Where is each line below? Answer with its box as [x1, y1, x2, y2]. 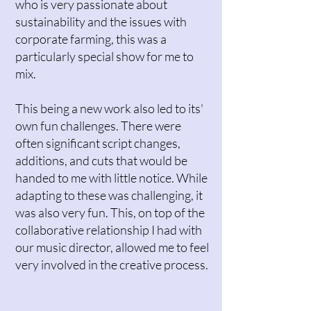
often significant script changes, [15, 135, 180, 151]
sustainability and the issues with [15, 14, 187, 29]
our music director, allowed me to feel [15, 239, 209, 255]
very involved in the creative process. [15, 257, 208, 272]
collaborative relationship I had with [15, 222, 202, 237]
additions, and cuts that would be [15, 153, 187, 168]
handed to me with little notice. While [15, 170, 208, 185]
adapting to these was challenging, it [15, 187, 203, 203]
